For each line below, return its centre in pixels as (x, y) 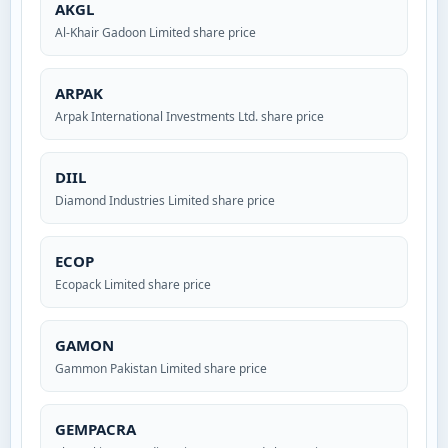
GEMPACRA (95, 429)
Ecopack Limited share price (133, 285)
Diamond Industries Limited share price (165, 201)
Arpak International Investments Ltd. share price (189, 117)
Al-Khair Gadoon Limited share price (155, 33)
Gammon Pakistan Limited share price (161, 369)
